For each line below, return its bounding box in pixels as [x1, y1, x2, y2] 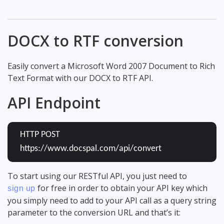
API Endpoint [7, 92, 100, 113]
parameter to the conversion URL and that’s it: [7, 206, 180, 218]
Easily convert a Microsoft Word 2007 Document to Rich [7, 60, 215, 71]
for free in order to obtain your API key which [35, 182, 207, 193]
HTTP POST [20, 129, 60, 139]
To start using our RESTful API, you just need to [7, 170, 187, 181]
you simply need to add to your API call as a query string [7, 194, 216, 206]
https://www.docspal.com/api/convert [20, 143, 161, 153]
